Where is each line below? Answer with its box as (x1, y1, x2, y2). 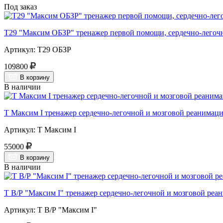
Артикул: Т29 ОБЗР (4, 45, 71, 54)
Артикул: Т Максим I (4, 125, 76, 134)
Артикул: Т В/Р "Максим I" (4, 205, 97, 214)
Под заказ (4, 2, 37, 11)
